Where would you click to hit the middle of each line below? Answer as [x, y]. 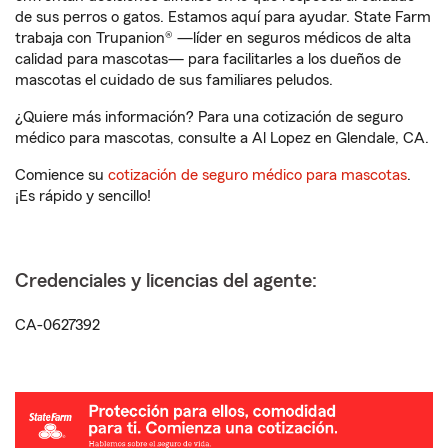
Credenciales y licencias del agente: [166, 281]
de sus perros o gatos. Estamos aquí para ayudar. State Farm [223, 17]
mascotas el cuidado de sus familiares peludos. [174, 80]
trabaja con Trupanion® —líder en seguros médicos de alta [213, 38]
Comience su [61, 175]
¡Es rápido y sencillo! [83, 196]
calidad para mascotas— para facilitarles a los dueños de [208, 59]
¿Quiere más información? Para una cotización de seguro [209, 117]
